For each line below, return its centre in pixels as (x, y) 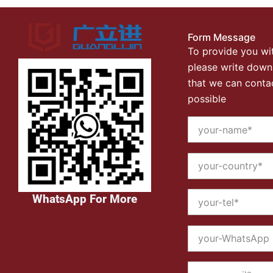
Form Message (222, 37)
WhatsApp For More (85, 199)
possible (207, 98)
